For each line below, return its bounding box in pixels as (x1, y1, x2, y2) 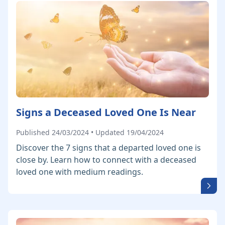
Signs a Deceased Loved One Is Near (16, 105, 196, 119)
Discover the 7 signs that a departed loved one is (16, 142, 201, 153)
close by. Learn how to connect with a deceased (16, 154, 196, 165)
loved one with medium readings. (16, 166, 143, 177)
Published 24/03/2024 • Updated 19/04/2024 (16, 128, 164, 137)
